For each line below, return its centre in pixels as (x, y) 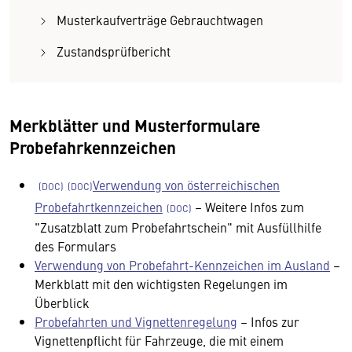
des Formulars (75, 246)
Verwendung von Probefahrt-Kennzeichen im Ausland (182, 265)
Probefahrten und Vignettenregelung (136, 321)
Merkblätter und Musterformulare (135, 125)
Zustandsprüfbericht (114, 51)
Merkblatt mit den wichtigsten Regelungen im (161, 284)
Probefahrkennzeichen (93, 147)
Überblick (62, 302)
